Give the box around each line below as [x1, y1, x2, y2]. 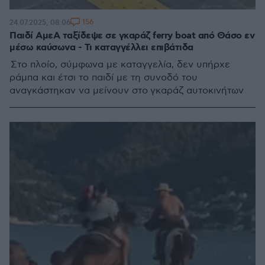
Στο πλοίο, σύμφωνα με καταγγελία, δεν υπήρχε [9, 59, 230, 70]
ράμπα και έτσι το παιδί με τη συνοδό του [9, 72, 198, 83]
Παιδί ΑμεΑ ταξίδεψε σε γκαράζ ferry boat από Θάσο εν [9, 30, 254, 42]
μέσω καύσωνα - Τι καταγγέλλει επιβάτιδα [9, 41, 193, 54]
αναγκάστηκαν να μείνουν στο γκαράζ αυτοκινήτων [9, 85, 244, 96]
